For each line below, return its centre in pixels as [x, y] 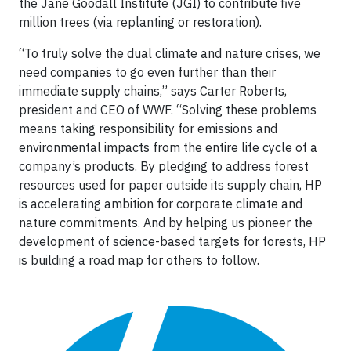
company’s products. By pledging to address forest [164, 166]
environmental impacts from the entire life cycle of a [168, 147]
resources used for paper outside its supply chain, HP [170, 185]
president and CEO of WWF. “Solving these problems [168, 110]
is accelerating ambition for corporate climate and [161, 204]
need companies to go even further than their [147, 72]
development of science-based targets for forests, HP [172, 241]
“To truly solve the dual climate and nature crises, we [170, 53]
